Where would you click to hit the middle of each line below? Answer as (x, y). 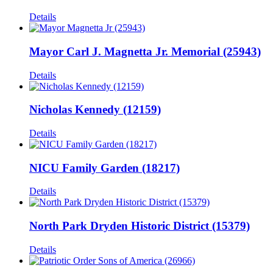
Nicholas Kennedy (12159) (95, 110)
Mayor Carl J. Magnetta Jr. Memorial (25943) (145, 51)
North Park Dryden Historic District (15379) (140, 226)
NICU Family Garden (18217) (105, 168)
